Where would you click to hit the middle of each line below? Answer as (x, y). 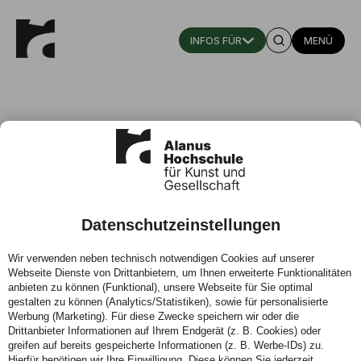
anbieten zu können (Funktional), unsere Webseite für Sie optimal (160, 287)
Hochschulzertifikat (109, 166)
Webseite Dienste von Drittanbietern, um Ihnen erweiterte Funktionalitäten (180, 273)
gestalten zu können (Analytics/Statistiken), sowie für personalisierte (168, 302)
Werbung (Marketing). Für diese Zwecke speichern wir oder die (154, 316)
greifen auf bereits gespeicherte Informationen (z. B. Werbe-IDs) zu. (166, 345)
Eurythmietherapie (103, 191)
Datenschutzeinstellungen (180, 225)
